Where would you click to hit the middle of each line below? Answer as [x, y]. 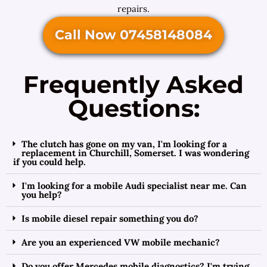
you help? [42, 195]
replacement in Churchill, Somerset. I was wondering [135, 153]
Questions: [133, 108]
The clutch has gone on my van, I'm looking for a [124, 144]
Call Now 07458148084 [133, 35]
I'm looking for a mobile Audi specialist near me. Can [134, 186]
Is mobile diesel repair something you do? [110, 218]
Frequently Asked [133, 84]
